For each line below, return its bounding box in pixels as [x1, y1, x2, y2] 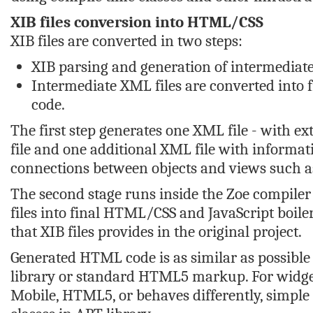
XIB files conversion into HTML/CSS [10, 13, 263, 31]
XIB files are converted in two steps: [10, 31, 242, 50]
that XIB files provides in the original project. [10, 222, 302, 241]
